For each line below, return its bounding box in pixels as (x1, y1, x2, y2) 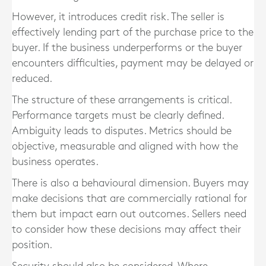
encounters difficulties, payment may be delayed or (12, 58, 254, 68)
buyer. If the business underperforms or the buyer (12, 43, 242, 53)
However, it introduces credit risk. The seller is (12, 12, 224, 22)
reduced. (12, 74, 52, 84)
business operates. (12, 157, 99, 167)
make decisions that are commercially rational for (12, 194, 247, 204)
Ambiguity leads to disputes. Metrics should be (12, 126, 232, 136)
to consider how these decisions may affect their (12, 224, 241, 235)
